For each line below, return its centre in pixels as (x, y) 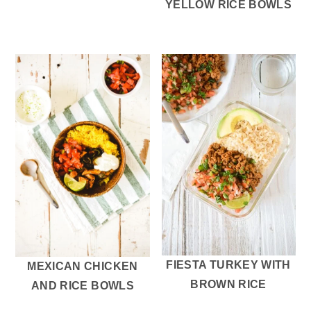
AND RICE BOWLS (82, 285)
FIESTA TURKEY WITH (228, 264)
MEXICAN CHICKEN (83, 266)
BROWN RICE (228, 284)
